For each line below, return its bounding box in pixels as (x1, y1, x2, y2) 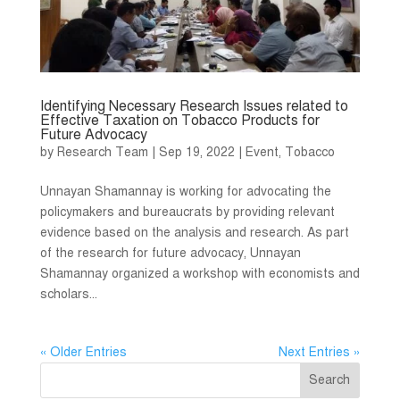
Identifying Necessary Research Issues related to (39, 97, 348, 116)
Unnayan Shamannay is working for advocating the (39, 184, 331, 200)
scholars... (39, 287, 97, 303)
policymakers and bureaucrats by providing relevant (39, 204, 335, 221)
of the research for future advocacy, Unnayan (39, 246, 301, 262)
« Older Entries (39, 345, 127, 361)
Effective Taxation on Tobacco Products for (39, 112, 320, 130)
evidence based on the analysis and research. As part (39, 225, 349, 241)
